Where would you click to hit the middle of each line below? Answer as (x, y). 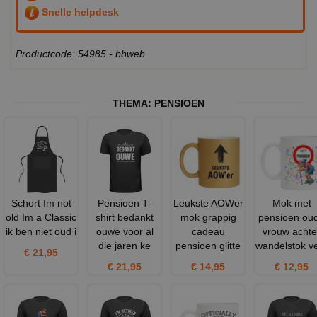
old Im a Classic (41, 218)
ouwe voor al (125, 232)
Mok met (292, 203)
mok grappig (208, 218)
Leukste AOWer (208, 203)
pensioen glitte (208, 246)
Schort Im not (41, 203)
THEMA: (133, 104)
